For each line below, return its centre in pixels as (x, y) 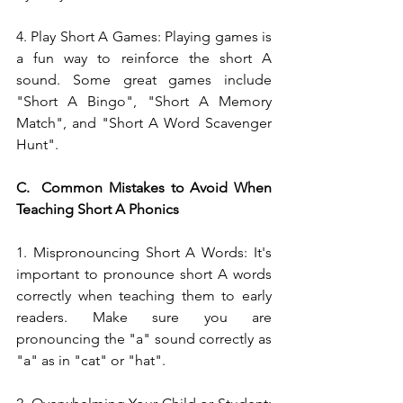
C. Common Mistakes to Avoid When (144, 187)
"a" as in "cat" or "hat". (91, 360)
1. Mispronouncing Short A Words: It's (144, 252)
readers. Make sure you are (144, 317)
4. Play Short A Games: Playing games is (144, 36)
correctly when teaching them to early (144, 295)
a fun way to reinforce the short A (144, 58)
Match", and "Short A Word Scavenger (144, 122)
